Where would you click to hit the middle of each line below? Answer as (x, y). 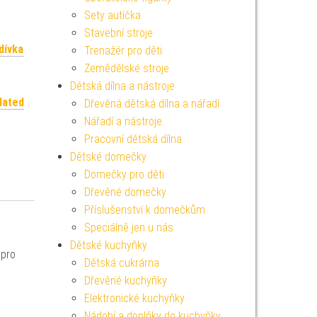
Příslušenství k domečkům (144, 210)
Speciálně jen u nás (128, 227)
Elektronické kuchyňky (134, 298)
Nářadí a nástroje (123, 121)
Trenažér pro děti (123, 51)
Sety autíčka (112, 15)
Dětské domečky (108, 157)
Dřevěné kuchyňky (125, 281)
